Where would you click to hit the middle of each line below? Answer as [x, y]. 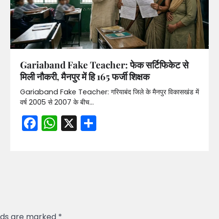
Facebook [75, 123]
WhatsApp [97, 123]
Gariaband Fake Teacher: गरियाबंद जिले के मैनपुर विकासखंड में [109, 92]
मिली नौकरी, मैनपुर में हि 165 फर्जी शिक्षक [85, 76]
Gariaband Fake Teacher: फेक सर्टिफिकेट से [104, 64]
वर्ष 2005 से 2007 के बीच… [57, 102]
